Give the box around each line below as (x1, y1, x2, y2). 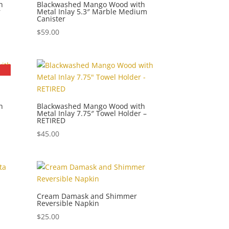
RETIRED (37, 115, 66, 125)
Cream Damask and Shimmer (37, 191, 138, 201)
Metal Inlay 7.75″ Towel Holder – (37, 108, 147, 118)
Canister (37, 13, 66, 24)
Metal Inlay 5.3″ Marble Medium (37, 6, 148, 16)
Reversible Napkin (37, 198, 100, 208)
